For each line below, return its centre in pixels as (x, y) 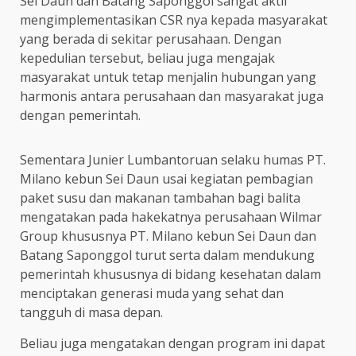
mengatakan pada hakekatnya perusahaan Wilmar (171, 217)
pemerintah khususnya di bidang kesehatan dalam (170, 274)
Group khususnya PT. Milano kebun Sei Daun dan (168, 236)
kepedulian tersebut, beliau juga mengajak (147, 58)
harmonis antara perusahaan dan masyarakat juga (172, 96)
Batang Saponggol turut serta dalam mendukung (167, 255)
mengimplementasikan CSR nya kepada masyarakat (174, 19)
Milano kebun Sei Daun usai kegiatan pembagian (166, 178)
